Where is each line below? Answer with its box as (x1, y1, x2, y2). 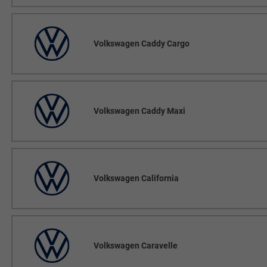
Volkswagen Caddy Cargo (93, 38, 190, 48)
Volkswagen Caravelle (93, 240, 178, 250)
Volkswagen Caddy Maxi (93, 105, 185, 116)
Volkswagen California (93, 173, 179, 183)
